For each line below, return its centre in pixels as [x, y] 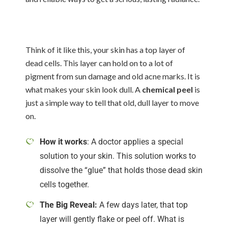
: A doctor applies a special [135, 142]
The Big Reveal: [68, 205]
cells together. [64, 184]
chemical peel [167, 89]
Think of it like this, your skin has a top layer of [105, 50]
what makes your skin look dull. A [84, 89]
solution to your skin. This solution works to [118, 156]
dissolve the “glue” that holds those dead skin [121, 170]
